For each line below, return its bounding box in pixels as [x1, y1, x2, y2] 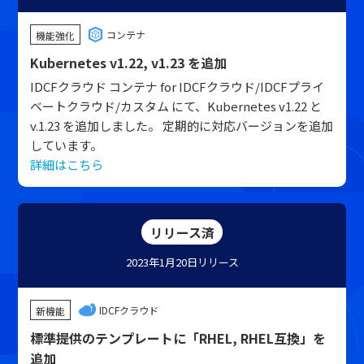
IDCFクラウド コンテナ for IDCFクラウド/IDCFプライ [30, 78, 325, 95]
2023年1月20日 [125, 254, 197, 270]
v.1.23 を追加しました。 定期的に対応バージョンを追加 [30, 117, 334, 134]
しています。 [30, 136, 103, 154]
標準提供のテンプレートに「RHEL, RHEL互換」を [30, 328, 327, 348]
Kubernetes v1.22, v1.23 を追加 [30, 53, 227, 72]
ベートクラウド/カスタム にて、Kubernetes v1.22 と [30, 97, 323, 115]
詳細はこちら [30, 156, 104, 173]
